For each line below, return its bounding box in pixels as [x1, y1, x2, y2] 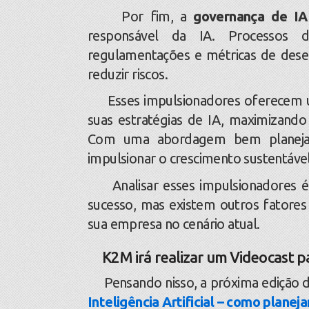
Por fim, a [88, 8, 194, 24]
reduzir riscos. [88, 66, 168, 82]
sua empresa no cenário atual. [88, 215, 260, 232]
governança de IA [193, 8, 308, 24]
